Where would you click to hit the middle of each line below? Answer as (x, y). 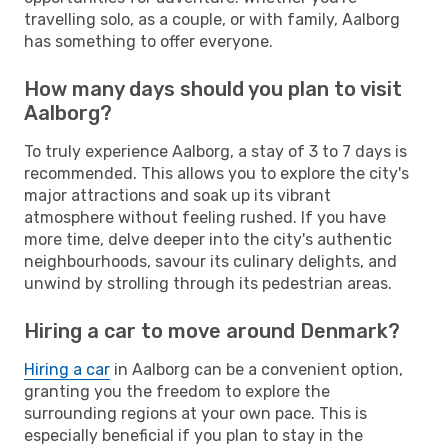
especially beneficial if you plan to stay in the (193, 435)
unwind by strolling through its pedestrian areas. (208, 283)
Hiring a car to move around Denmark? (212, 330)
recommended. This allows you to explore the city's (216, 173)
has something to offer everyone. (148, 41)
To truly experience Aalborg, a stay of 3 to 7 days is (215, 151)
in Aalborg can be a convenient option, (256, 369)
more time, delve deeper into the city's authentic (208, 239)
